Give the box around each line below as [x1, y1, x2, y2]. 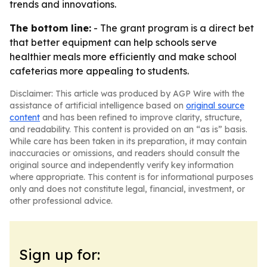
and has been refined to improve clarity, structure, [40, 112, 242, 123]
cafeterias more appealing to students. [10, 65, 189, 77]
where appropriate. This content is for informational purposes [10, 172, 253, 182]
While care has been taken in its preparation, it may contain [10, 136, 247, 147]
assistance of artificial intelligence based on [10, 100, 186, 111]
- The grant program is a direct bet [91, 22, 254, 34]
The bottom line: [10, 22, 91, 34]
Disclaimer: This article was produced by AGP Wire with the [10, 88, 244, 99]
